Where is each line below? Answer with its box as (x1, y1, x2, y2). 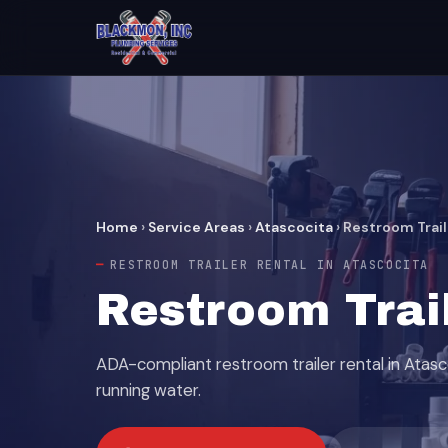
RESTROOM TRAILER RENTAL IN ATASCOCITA (110, 257, 430, 272)
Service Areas (148, 218, 245, 236)
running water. (96, 379, 201, 401)
